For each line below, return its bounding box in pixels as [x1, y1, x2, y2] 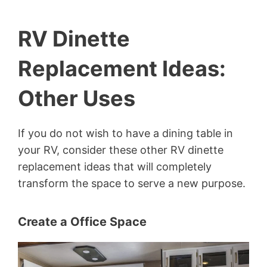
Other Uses [18, 85, 135, 111]
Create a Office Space [18, 214, 147, 229]
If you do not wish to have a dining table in [18, 126, 233, 139]
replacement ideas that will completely [18, 160, 212, 173]
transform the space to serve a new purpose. [18, 176, 246, 190]
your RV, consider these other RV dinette [18, 143, 223, 156]
